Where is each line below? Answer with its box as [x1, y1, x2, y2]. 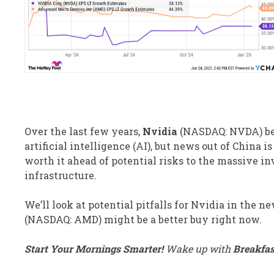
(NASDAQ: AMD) [24, 213, 102, 226]
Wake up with [163, 242, 233, 256]
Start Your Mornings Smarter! [24, 242, 163, 256]
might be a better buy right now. [102, 213, 262, 226]
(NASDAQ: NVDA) [180, 125, 262, 138]
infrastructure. [24, 169, 97, 182]
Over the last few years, [24, 125, 143, 138]
